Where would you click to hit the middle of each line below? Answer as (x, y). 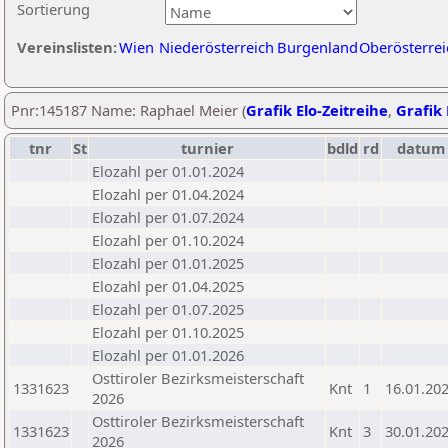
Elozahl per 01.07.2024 (168, 217)
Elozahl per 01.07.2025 (168, 309)
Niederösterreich (216, 47)
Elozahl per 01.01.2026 (168, 355)
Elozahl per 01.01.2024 (168, 171)
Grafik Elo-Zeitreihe (317, 110)
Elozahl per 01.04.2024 (168, 194)
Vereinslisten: (67, 47)
